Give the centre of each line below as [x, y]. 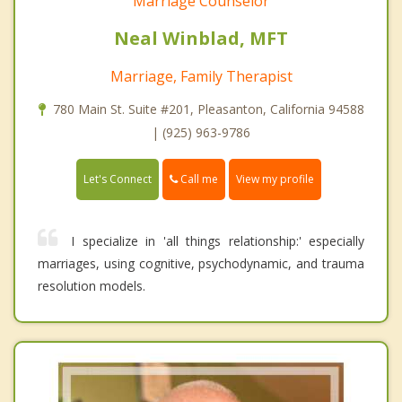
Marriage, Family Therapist [201, 77]
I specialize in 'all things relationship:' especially [218, 241]
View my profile [275, 179]
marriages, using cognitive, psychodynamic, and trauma [201, 264]
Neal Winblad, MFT [201, 39]
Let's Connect [118, 179]
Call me [198, 179]
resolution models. [92, 286]
